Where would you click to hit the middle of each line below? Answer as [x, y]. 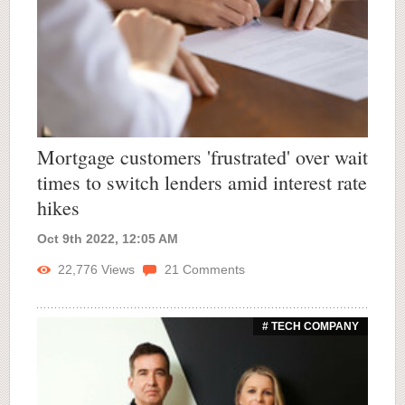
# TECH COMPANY [311, 327]
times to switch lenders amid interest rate [202, 183]
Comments [212, 270]
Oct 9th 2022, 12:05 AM [108, 239]
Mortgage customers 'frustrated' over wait [202, 157]
